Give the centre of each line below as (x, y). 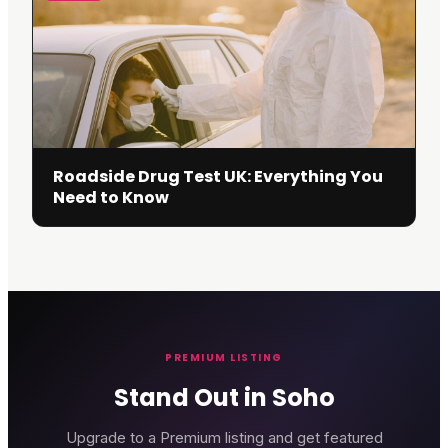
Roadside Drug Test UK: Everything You (218, 176)
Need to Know (111, 197)
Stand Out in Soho (224, 397)
